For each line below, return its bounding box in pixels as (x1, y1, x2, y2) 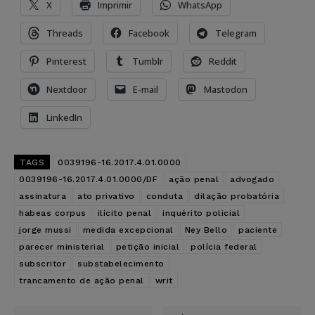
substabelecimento (77, 258, 165, 269)
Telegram (215, 26, 257, 39)
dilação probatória (194, 191, 279, 201)
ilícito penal (97, 207, 151, 218)
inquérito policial (162, 207, 240, 218)
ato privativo (77, 191, 135, 201)
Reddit (209, 54, 237, 67)
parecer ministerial (19, 241, 105, 252)
